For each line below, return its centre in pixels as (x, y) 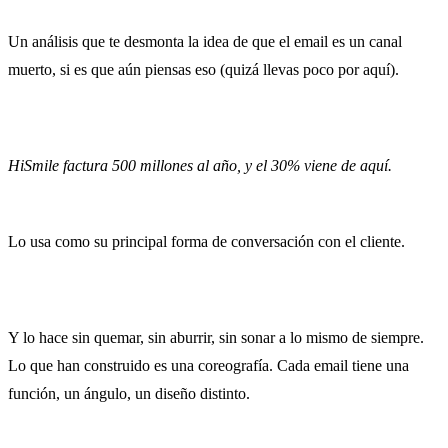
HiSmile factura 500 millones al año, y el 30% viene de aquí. (200, 165)
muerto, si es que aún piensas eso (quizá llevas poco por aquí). (203, 69)
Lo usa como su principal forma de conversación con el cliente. (206, 241)
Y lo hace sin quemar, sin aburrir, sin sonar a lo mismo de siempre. (216, 337)
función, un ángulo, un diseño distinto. (129, 393)
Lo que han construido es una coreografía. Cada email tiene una (208, 365)
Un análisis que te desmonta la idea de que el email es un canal (205, 41)
